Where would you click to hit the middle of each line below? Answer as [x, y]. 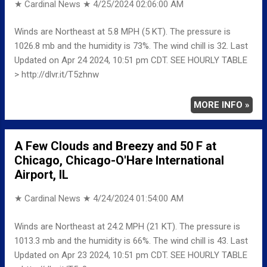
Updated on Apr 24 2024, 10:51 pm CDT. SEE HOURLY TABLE [131, 60]
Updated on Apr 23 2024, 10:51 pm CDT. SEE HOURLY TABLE [131, 255]
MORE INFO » [222, 105]
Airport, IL [41, 175]
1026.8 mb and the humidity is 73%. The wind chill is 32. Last [131, 46]
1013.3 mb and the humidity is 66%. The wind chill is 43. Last [131, 240]
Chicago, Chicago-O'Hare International [119, 161]
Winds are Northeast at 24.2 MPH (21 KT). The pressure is [127, 226]
